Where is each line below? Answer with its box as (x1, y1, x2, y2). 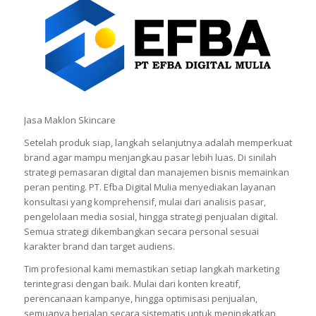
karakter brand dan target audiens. (23, 239, 175, 253)
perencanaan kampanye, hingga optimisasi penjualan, (23, 291, 257, 305)
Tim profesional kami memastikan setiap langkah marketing (23, 262, 279, 275)
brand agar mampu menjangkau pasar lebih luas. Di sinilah (23, 150, 276, 164)
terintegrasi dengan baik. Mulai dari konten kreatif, (23, 276, 241, 290)
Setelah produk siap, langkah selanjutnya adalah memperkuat (23, 135, 292, 149)
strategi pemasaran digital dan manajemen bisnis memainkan (23, 165, 289, 178)
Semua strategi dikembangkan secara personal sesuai (23, 224, 259, 238)
